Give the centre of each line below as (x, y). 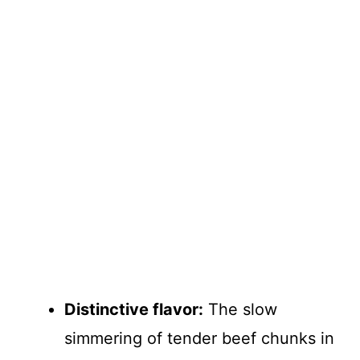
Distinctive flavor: (134, 309)
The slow (240, 309)
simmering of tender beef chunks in (199, 338)
